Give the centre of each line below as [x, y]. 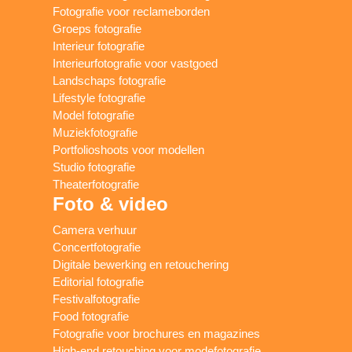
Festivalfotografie [97, 299]
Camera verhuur [95, 230]
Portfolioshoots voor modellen [129, 150]
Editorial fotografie [99, 282]
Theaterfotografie [96, 185]
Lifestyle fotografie [99, 98]
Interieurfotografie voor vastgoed [136, 64]
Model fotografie [94, 115]
